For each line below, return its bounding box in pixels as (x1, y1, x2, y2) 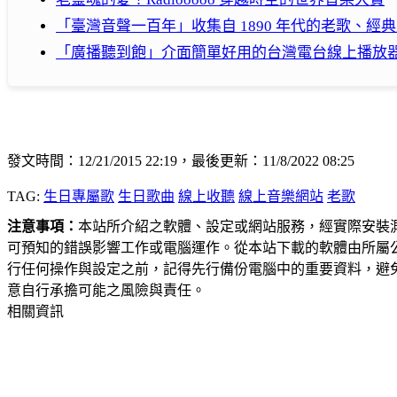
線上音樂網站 (238, 189, 323, 205)
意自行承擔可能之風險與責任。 (7, 283, 206, 299)
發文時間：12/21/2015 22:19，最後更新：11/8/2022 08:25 (7, 153, 354, 169)
